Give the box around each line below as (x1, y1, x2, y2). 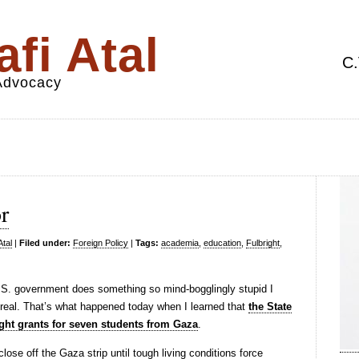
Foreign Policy (73, 238, 128, 248)
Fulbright (246, 238, 280, 248)
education (204, 238, 241, 248)
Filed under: (19, 238, 71, 248)
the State (248, 301, 292, 313)
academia (161, 238, 199, 248)
